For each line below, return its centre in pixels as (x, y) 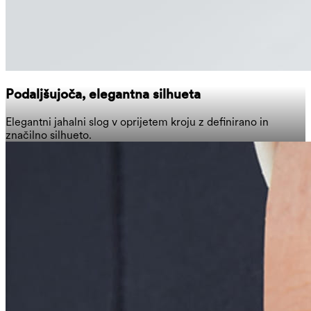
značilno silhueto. (49, 135)
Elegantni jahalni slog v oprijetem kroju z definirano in (137, 122)
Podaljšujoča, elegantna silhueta (103, 94)
